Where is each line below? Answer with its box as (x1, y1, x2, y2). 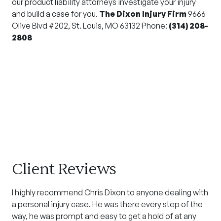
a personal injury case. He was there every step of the (12, 199, 203, 210)
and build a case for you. (12, 9, 99, 19)
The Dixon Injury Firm (99, 9, 186, 19)
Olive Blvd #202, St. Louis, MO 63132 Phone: (12, 21, 169, 31)
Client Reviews (12, 159, 116, 180)
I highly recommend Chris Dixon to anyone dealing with (12, 187, 208, 198)
